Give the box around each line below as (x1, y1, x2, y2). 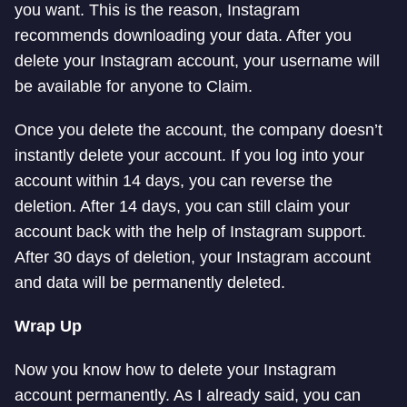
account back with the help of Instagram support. (15, 223, 366, 242)
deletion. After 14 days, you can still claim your (15, 197, 350, 216)
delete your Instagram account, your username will (15, 52, 380, 71)
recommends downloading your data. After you (15, 26, 352, 45)
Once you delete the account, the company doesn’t (15, 121, 382, 140)
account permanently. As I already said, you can (15, 386, 361, 405)
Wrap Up (15, 317, 82, 336)
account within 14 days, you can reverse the (15, 172, 333, 191)
